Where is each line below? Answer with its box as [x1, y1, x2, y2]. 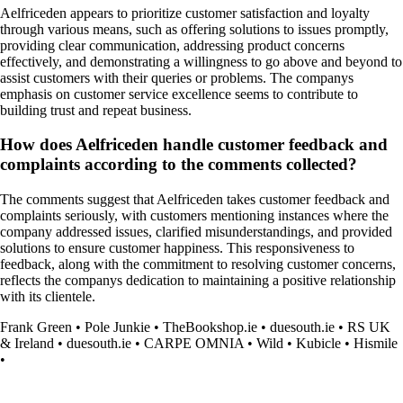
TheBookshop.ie [163, 319, 257, 336]
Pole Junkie [85, 319, 150, 336]
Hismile [354, 336, 398, 352]
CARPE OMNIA [144, 336, 244, 352]
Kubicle [296, 336, 341, 352]
